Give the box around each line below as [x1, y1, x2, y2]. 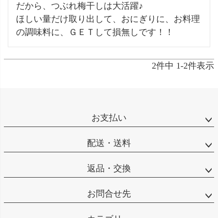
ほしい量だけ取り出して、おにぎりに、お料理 [16, 14, 200, 24]
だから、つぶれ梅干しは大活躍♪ [16, 1, 143, 11]
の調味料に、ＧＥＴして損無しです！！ [16, 27, 174, 37]
